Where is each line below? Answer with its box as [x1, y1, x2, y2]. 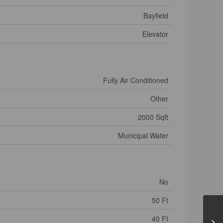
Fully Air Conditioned [103, 75, 168, 86]
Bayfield [143, 10, 168, 21]
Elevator [142, 29, 168, 39]
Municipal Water [118, 130, 168, 141]
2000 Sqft [138, 112, 168, 122]
